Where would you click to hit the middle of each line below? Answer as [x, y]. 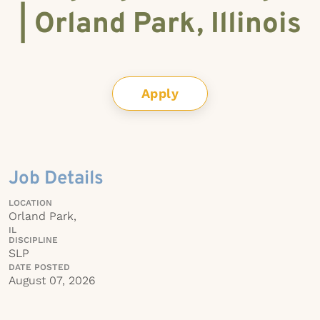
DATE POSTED [39, 267]
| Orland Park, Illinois [160, 25]
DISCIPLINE [33, 240]
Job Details [56, 179]
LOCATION [30, 203]
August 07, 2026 [52, 280]
